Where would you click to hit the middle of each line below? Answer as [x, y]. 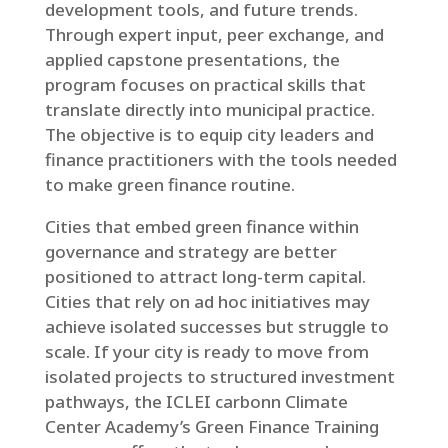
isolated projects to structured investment [219, 376]
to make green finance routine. [169, 184]
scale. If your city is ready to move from [206, 351]
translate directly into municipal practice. [209, 109]
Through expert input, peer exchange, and [214, 34]
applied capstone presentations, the [192, 59]
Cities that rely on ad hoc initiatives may [207, 301]
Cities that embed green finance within [201, 226]
